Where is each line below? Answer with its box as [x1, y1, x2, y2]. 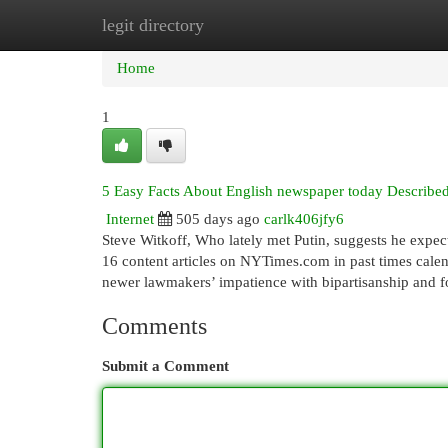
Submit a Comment [102, 358, 229, 374]
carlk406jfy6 [264, 211, 344, 227]
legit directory [102, 15, 204, 35]
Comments [102, 313, 207, 339]
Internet [106, 211, 154, 227]
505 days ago [176, 211, 260, 227]
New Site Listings [200, 17, 309, 33]
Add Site [339, 17, 393, 33]
